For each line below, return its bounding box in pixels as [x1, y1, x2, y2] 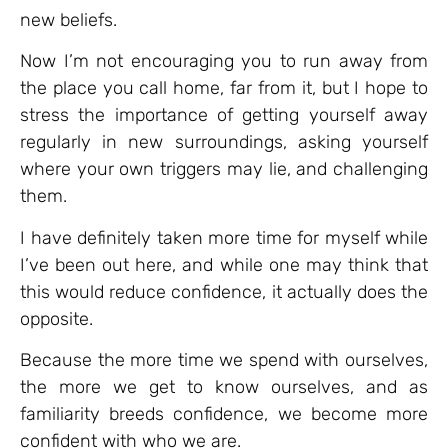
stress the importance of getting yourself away [20, 104, 428, 127]
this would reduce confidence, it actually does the [20, 280, 428, 303]
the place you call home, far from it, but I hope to [20, 77, 428, 100]
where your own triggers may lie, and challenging [20, 158, 428, 181]
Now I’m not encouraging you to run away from [20, 50, 428, 73]
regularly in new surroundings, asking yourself [20, 131, 428, 154]
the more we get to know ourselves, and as [20, 376, 428, 399]
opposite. [20, 307, 93, 330]
